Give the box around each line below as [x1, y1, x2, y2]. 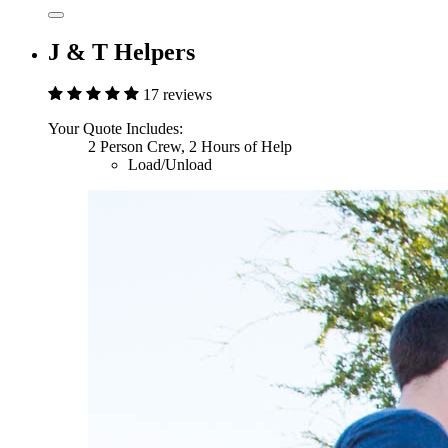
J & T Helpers [48, 38, 195, 65]
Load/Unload [128, 155, 212, 173]
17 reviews [143, 85, 212, 103]
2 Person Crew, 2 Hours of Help [88, 137, 292, 155]
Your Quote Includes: [48, 119, 183, 137]
